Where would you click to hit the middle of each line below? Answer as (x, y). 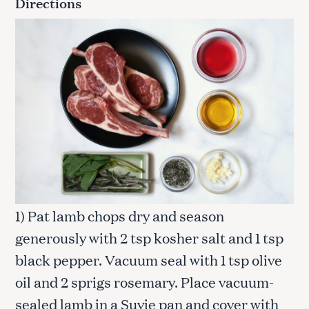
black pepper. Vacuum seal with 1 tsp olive (149, 259)
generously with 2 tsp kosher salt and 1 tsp (149, 237)
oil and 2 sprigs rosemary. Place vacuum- (144, 281)
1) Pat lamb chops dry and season (120, 215)
